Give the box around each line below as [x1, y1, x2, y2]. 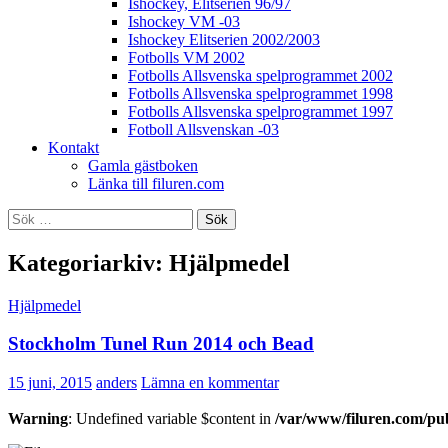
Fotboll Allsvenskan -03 [128, 120, 279, 138]
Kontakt [48, 138, 99, 156]
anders [96, 374, 137, 392]
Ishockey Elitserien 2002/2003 [128, 30, 320, 48]
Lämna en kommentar [141, 374, 279, 392]
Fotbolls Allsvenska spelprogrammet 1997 [128, 102, 393, 120]
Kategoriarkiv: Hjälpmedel [8, 249, 290, 276]
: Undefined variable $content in [68, 410, 275, 428]
